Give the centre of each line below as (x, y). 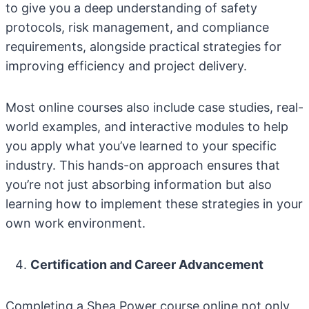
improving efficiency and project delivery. (126, 66)
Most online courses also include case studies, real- (154, 107)
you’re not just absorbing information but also (139, 185)
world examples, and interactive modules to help (147, 127)
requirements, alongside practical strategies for (143, 47)
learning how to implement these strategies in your (154, 204)
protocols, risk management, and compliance (137, 27)
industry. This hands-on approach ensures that (143, 165)
